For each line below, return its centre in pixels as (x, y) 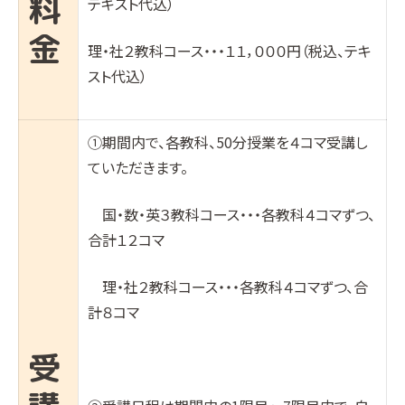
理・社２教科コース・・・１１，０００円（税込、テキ (230, 51)
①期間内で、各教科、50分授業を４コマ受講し (228, 142)
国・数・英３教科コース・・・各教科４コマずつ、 (231, 214)
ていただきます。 (138, 167)
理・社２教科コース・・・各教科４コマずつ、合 (228, 287)
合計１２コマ (126, 240)
